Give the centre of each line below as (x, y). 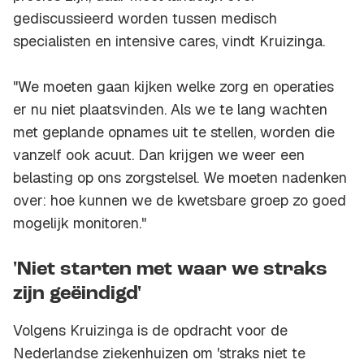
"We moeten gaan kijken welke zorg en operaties (173, 87)
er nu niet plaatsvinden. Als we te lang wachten (170, 110)
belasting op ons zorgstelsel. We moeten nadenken (180, 178)
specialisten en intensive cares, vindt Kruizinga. (169, 41)
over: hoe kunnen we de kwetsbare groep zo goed (180, 201)
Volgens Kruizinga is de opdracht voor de (150, 331)
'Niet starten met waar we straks (170, 270)
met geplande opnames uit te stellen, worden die (174, 132)
